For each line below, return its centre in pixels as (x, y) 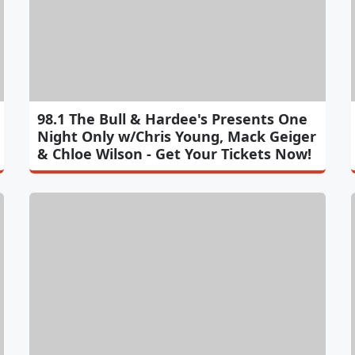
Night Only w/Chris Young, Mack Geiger (177, 136)
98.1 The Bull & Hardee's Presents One (173, 118)
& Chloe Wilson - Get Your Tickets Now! (175, 153)
